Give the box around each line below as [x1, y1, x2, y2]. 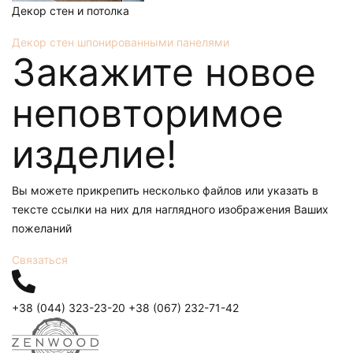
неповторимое [12, 89, 284, 136]
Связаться [12, 252, 68, 266]
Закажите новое [12, 48, 316, 95]
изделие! [12, 130, 176, 177]
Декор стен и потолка [12, 3, 129, 17]
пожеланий [12, 221, 72, 235]
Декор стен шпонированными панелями [12, 35, 229, 49]
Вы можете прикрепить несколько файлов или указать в [12, 183, 318, 197]
